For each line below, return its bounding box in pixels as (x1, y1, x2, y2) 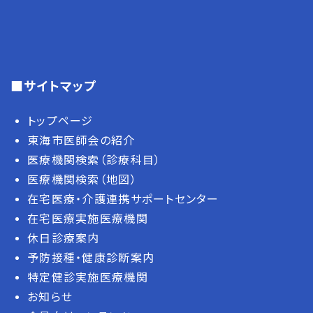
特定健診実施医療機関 (27, 268, 148, 285)
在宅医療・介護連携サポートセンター (27, 189, 219, 207)
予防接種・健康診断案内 (27, 248, 155, 265)
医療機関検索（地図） (27, 170, 137, 187)
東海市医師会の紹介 (27, 131, 136, 148)
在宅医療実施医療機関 (27, 209, 148, 226)
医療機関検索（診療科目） (27, 150, 161, 168)
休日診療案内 (27, 228, 100, 246)
